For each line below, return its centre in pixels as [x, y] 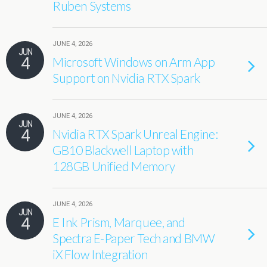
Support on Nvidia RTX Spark [126, 78]
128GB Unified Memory [114, 166]
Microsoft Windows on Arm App [134, 62]
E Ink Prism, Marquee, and [119, 222]
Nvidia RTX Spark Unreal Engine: [135, 134]
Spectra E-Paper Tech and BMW [134, 238]
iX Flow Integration [100, 254]
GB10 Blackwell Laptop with [123, 150]
